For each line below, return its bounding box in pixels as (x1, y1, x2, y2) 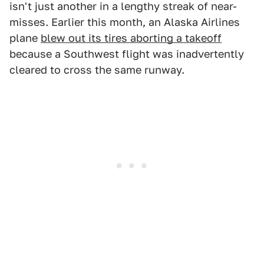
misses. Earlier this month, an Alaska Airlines (9, 16, 240, 29)
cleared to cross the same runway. (9, 64, 184, 77)
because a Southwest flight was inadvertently (9, 48, 244, 61)
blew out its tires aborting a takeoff (41, 32, 222, 45)
